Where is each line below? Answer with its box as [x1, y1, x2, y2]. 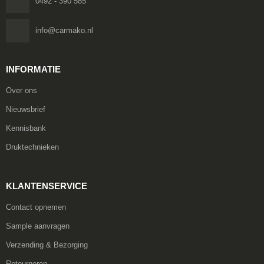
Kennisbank [5, 123, 46, 133]
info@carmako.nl [35, 25, 93, 35]
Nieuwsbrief [5, 104, 45, 114]
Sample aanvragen [5, 221, 70, 230]
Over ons [5, 85, 37, 95]
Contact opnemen [5, 202, 66, 212]
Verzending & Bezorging [5, 240, 88, 249]
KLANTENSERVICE [5, 180, 87, 191]
